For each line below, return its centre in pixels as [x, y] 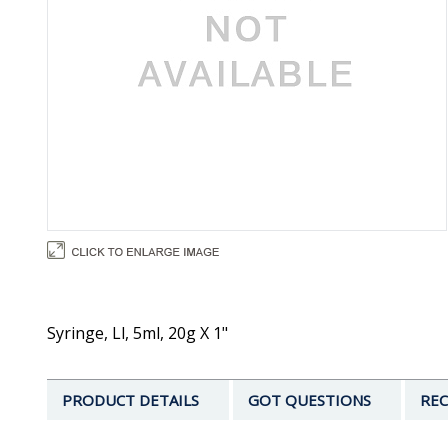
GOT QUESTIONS [309, 400]
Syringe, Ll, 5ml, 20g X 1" [137, 333]
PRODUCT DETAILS [130, 400]
